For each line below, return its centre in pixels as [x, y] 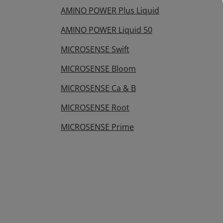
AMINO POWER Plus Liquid [110, 10]
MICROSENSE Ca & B [98, 88]
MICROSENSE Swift [95, 49]
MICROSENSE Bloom [98, 68]
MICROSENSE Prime [97, 127]
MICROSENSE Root [95, 107]
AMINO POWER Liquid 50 [107, 30]
